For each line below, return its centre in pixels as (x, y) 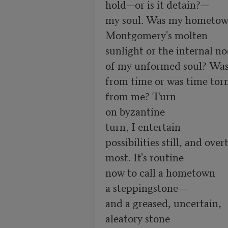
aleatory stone (139, 218)
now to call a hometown (164, 172)
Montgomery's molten (156, 35)
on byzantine (135, 111)
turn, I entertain (143, 126)
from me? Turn (140, 96)
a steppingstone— (148, 188)
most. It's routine (144, 157)
